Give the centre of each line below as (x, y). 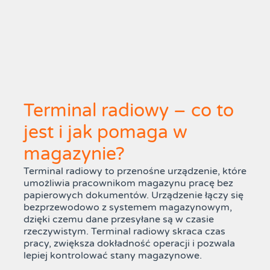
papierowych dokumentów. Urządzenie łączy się (133, 196)
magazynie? (74, 154)
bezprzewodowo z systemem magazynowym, (127, 208)
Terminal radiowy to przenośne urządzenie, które (135, 171)
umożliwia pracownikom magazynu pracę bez (128, 184)
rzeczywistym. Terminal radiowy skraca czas (124, 232)
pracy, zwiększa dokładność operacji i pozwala (129, 244)
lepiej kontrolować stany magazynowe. (112, 256)
